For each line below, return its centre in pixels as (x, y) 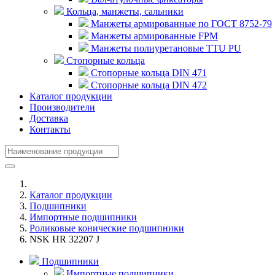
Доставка (49, 118)
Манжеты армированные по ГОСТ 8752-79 (180, 24)
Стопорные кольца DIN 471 (148, 73)
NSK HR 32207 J (64, 239)
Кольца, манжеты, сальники (124, 11)
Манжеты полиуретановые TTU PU (165, 48)
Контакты (50, 129)
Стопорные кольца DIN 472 (148, 85)
